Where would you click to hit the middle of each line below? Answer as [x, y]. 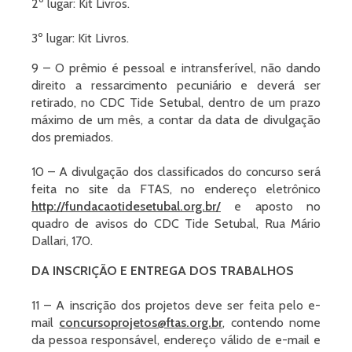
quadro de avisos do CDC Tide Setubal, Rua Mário [176, 224]
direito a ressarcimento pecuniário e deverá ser [176, 85]
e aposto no [271, 206]
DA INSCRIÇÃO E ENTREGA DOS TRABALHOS [163, 271]
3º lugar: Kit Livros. [80, 38]
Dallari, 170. [62, 241]
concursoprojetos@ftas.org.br [141, 323]
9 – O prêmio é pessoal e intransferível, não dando [176, 68]
